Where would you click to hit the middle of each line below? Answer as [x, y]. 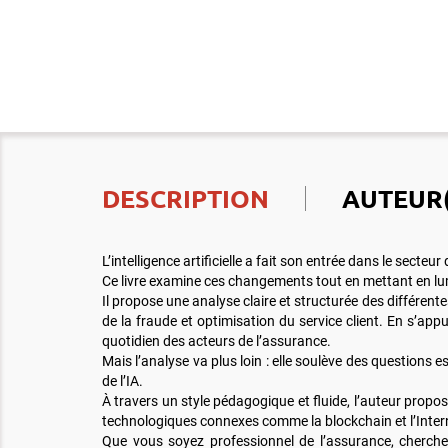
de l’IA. [122, 381]
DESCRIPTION [185, 198]
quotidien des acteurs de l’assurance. [216, 341]
